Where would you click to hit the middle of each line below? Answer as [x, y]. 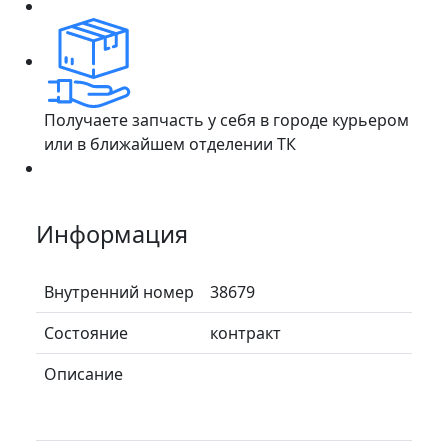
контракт [245, 332]
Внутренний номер [119, 291]
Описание [83, 373]
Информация [112, 233]
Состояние [86, 332]
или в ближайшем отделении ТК [170, 143]
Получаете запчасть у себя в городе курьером [226, 119]
